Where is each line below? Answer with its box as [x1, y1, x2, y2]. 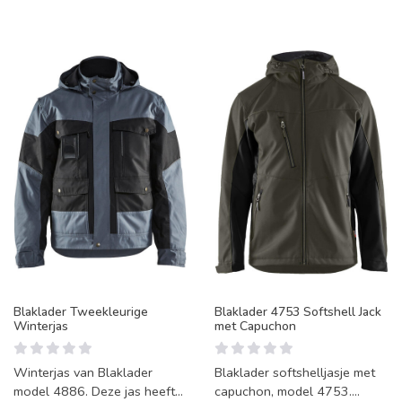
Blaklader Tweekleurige [13, 303, 148, 320]
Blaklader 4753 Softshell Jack [214, 303, 381, 320]
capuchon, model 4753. [214, 382, 352, 400]
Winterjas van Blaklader [13, 363, 153, 381]
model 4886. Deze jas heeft [13, 382, 175, 400]
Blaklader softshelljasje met [214, 363, 375, 381]
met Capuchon [214, 318, 296, 335]
